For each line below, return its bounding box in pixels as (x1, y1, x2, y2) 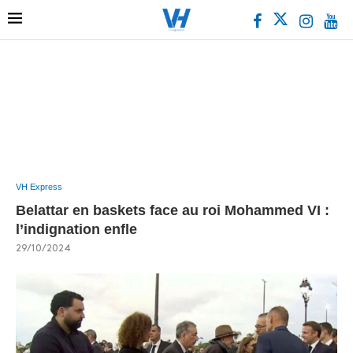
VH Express (16, 182, 62, 191)
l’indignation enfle (16, 221, 137, 237)
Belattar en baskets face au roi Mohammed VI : (16, 203, 329, 218)
